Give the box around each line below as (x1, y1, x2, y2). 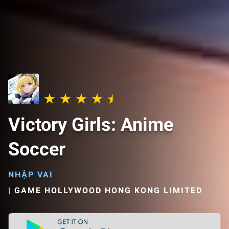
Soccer (8, 139, 65, 160)
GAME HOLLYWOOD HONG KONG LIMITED (14, 186, 202, 195)
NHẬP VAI (8, 170, 53, 179)
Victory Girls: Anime (8, 114, 173, 135)
